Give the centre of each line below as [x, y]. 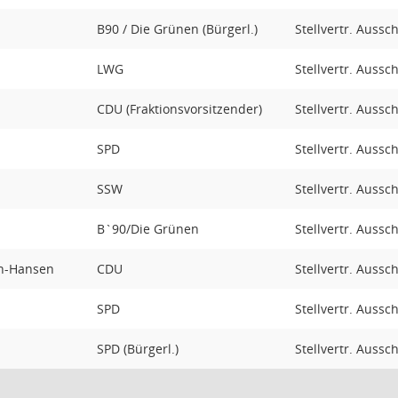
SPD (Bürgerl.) [138, 349]
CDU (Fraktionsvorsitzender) [179, 109]
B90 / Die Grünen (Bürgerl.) [177, 29]
